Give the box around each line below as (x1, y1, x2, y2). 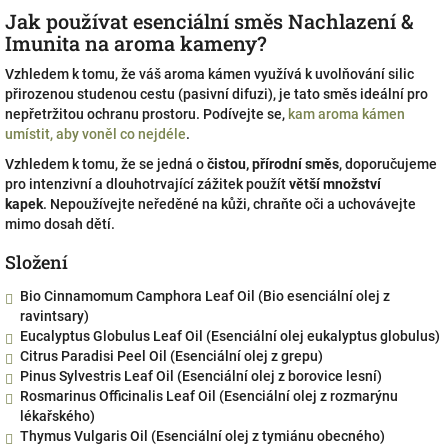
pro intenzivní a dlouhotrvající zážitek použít (5, 176, 289, 192)
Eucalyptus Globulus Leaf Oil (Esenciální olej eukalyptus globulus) (20, 328, 440, 344)
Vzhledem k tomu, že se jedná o (5, 156, 207, 172)
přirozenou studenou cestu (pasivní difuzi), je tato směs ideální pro (5, 86, 428, 102)
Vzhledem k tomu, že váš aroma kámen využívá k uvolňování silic (5, 66, 414, 82)
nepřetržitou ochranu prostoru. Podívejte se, (5, 106, 288, 122)
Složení (5, 250, 68, 274)
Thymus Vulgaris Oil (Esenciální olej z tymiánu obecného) (20, 428, 385, 444)
